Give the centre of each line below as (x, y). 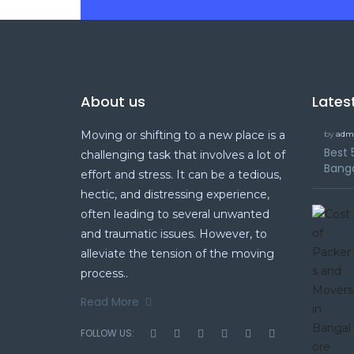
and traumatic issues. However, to (174, 234)
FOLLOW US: (107, 333)
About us (113, 102)
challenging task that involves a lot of (183, 155)
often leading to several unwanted (175, 214)
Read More (110, 302)
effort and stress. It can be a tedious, (181, 175)
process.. (104, 273)
